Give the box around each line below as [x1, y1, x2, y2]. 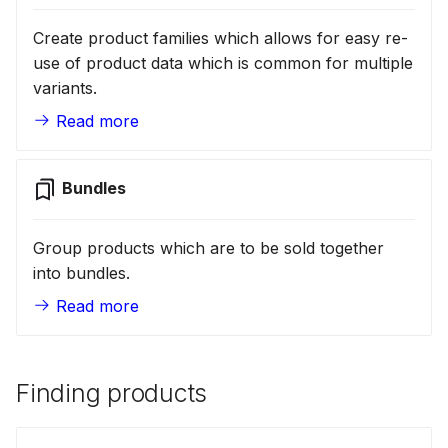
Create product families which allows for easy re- [33, 28, 408, 49]
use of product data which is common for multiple [33, 53, 413, 74]
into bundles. [33, 263, 130, 284]
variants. [33, 78, 97, 99]
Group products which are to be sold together [33, 238, 384, 259]
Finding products [16, 378, 207, 409]
